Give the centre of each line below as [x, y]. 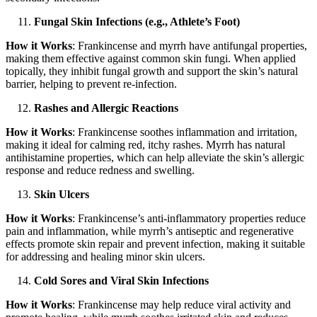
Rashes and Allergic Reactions [106, 108]
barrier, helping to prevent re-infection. [91, 84]
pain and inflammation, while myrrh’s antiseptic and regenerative [150, 231]
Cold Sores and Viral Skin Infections [121, 281]
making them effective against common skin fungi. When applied [151, 59]
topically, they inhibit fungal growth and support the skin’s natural [152, 71]
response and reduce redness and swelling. [100, 171]
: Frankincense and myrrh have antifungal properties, [190, 46]
